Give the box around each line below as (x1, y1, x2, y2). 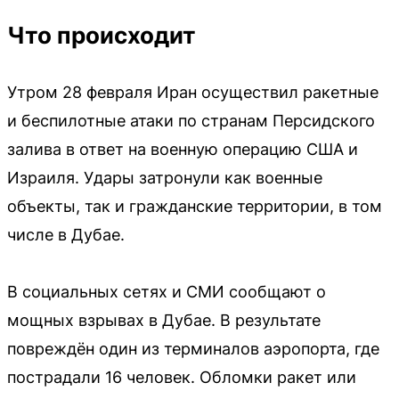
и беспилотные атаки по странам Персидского (7, 111, 375, 131)
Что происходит (7, 21, 196, 50)
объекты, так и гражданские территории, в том (7, 197, 382, 216)
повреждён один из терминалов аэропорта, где (7, 339, 379, 359)
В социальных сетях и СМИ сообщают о (7, 282, 326, 302)
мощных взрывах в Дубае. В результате (7, 311, 321, 330)
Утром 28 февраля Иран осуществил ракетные (7, 83, 379, 102)
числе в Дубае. (7, 225, 125, 245)
